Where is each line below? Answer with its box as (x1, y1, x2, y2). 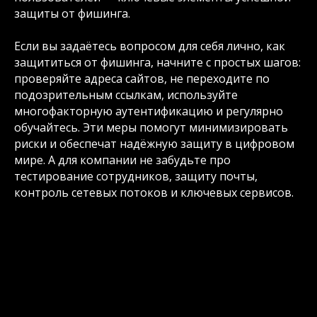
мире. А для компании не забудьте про (14, 151, 231, 168)
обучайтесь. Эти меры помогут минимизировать (14, 119, 288, 135)
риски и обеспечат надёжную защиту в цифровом (14, 135, 294, 151)
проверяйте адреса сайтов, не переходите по (14, 70, 270, 86)
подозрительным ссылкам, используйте (14, 86, 238, 103)
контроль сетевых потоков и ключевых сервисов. (14, 184, 294, 200)
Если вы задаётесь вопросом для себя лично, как (14, 38, 285, 54)
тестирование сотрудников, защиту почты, (14, 168, 258, 184)
